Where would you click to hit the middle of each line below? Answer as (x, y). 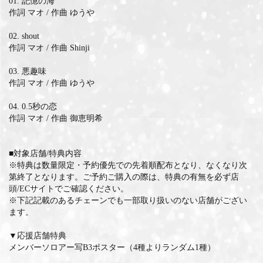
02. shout (24, 36)
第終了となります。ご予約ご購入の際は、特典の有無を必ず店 (124, 177)
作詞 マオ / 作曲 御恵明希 (56, 118)
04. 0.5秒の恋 (33, 106)
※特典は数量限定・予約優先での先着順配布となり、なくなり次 (128, 165)
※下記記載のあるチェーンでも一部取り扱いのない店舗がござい (128, 200)
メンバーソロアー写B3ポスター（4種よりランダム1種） (112, 247)
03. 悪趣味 (28, 71)
